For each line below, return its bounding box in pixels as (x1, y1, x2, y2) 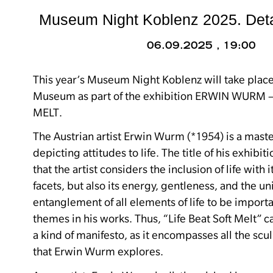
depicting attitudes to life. (33, 146, 159, 160)
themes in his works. (33, 212, 132, 225)
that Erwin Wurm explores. (33, 245, 163, 258)
